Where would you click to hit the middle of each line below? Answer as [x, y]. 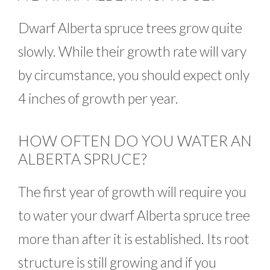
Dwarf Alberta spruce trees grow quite [130, 28]
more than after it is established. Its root [134, 238]
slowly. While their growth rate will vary [132, 52]
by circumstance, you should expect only [134, 75]
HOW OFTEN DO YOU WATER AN [135, 140]
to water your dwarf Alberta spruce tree [134, 215]
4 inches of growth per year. [98, 99]
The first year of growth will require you [132, 191]
